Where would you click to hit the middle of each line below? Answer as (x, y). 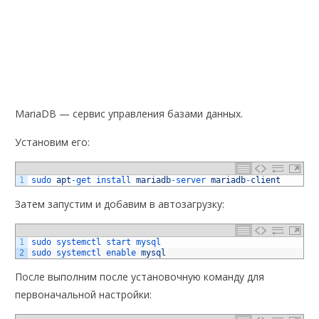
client (266, 180)
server (194, 180)
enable (124, 252)
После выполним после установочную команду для (140, 276)
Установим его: (53, 142)
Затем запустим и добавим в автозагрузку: (120, 204)
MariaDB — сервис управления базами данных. (129, 113)
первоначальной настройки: (84, 294)
